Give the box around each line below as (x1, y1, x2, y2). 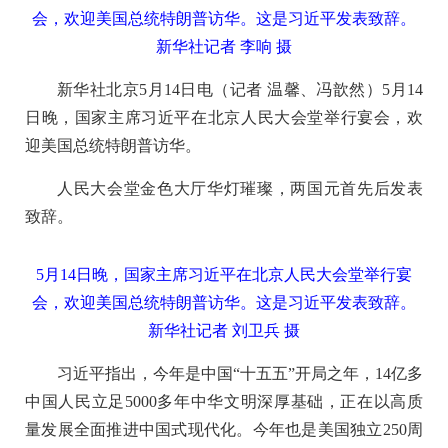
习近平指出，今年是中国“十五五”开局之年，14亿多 (57, 364, 423, 382)
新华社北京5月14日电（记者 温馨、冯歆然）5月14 (57, 80, 423, 98)
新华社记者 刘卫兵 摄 (148, 321, 300, 339)
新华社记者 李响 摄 (156, 37, 292, 55)
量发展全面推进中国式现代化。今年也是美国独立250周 (25, 420, 423, 438)
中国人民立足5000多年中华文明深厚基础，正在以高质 (25, 392, 423, 410)
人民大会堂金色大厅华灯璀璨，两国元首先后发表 (57, 179, 423, 197)
